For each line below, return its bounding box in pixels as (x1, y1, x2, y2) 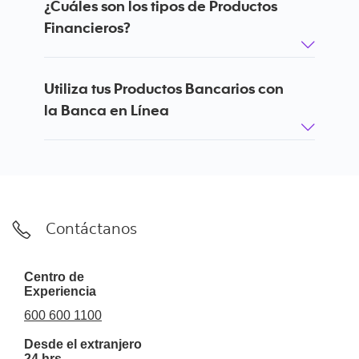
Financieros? (44, 18, 131, 37)
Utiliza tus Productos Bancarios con (44, 79, 284, 98)
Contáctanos (46, 222, 137, 239)
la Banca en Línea (44, 100, 169, 119)
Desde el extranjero (24, 337, 142, 352)
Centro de (24, 270, 84, 284)
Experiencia (24, 284, 96, 299)
